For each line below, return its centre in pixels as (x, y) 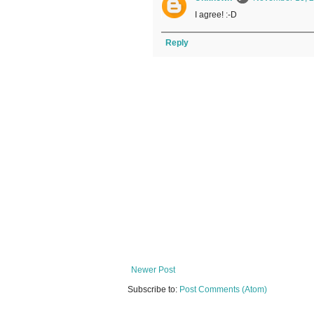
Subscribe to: (153, 290)
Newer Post (153, 270)
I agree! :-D (216, 15)
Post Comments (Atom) (223, 290)
